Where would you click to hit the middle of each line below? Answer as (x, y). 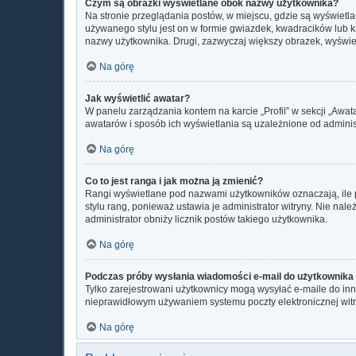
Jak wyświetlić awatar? (137, 98)
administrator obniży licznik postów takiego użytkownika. (206, 219)
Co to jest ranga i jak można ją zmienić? (174, 181)
